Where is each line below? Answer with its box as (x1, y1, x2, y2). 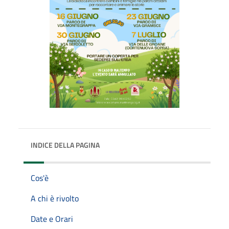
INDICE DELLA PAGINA (31, 139, 100, 150)
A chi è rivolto (31, 192, 79, 204)
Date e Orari (31, 212, 73, 225)
